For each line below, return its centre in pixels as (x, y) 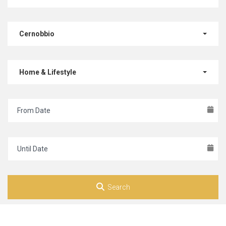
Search (119, 187)
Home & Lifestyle (48, 72)
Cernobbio (37, 34)
